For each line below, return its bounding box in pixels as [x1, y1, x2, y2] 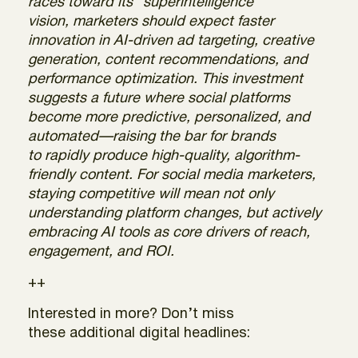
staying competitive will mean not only [28, 187, 274, 201]
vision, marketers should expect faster [28, 14, 274, 29]
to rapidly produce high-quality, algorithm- [28, 149, 300, 163]
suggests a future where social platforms [28, 91, 290, 105]
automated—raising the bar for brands [28, 129, 276, 144]
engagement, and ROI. [28, 245, 174, 259]
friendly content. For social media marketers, [28, 168, 316, 182]
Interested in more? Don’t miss [28, 307, 234, 321]
